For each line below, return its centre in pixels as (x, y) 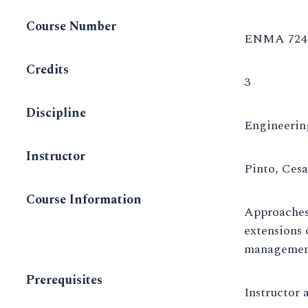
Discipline (56, 113)
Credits (47, 70)
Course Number (71, 27)
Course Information (84, 200)
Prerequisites (64, 280)
